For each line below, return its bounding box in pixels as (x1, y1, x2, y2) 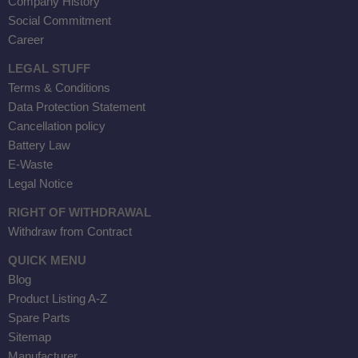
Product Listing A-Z (8, 292, 107, 305)
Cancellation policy (8, 120, 105, 133)
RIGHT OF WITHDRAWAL (8, 206, 151, 219)
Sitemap (8, 331, 51, 344)
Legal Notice (8, 177, 73, 190)
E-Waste (8, 158, 53, 171)
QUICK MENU (8, 254, 86, 267)
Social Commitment (8, 14, 111, 27)
